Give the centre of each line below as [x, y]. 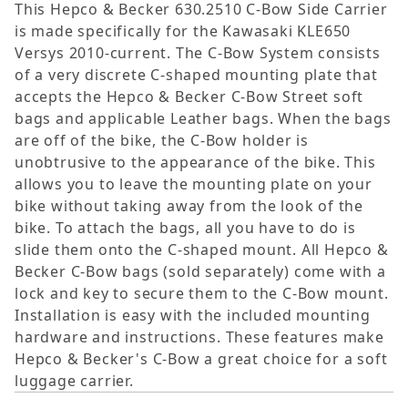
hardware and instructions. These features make [199, 337]
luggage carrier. [74, 381]
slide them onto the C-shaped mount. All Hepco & [202, 250]
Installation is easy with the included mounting [193, 316]
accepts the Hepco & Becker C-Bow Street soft [189, 97]
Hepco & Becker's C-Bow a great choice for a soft [201, 359]
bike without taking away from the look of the [189, 206]
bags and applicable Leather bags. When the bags [203, 119]
